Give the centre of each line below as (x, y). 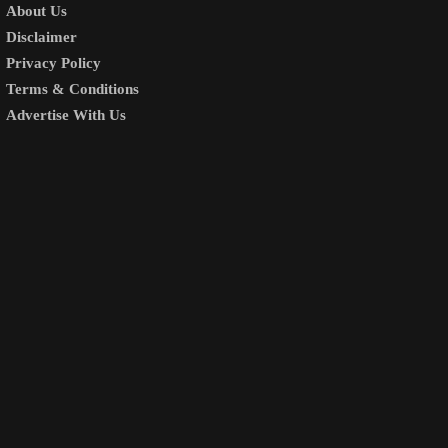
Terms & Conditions (72, 88)
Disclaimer (41, 36)
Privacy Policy (53, 62)
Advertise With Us (66, 114)
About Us (36, 10)
